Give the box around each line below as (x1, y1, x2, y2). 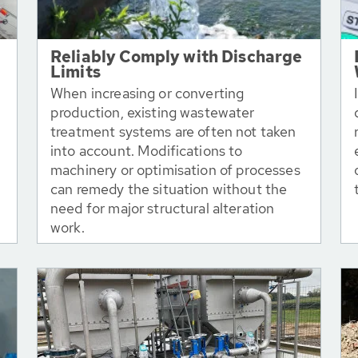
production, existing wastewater (50, 103, 255, 121)
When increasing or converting (50, 84, 245, 102)
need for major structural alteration (50, 199, 275, 217)
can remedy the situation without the (50, 180, 288, 198)
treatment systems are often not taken (50, 122, 296, 141)
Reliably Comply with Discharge (50, 46, 303, 67)
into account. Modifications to (50, 141, 243, 160)
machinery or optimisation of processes (50, 161, 300, 179)
